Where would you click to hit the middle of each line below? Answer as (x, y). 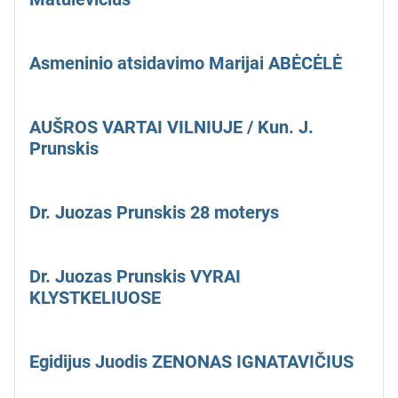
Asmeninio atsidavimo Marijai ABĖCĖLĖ (186, 64)
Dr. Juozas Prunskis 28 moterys (154, 213)
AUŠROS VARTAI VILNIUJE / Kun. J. (171, 127)
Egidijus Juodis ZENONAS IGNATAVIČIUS (191, 362)
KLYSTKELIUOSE (95, 298)
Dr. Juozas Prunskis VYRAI (135, 277)
